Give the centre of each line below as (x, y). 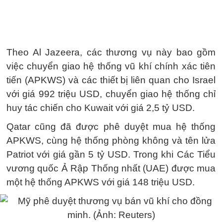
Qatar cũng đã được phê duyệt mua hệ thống (111, 127)
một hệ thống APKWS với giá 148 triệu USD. (101, 182)
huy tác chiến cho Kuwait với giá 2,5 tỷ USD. (101, 108)
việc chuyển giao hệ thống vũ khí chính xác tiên (111, 66)
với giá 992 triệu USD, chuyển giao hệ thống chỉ (111, 94)
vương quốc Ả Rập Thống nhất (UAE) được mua (111, 168)
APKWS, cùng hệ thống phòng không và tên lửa (111, 140)
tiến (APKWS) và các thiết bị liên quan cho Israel (111, 80)
